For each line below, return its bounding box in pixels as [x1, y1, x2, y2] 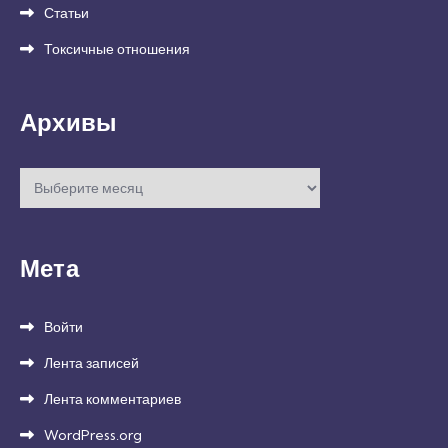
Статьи [44, 4, 89, 22]
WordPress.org [44, 426, 142, 444]
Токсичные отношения [44, 40, 190, 58]
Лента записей [44, 354, 139, 372]
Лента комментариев [44, 390, 181, 408]
